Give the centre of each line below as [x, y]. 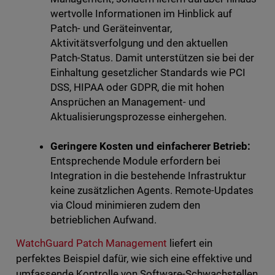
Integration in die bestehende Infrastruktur [148, 176]
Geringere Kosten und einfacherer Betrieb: [150, 146]
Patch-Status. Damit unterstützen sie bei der [152, 58]
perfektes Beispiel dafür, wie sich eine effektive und [134, 259]
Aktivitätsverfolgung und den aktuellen [139, 43]
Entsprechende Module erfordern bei [135, 161]
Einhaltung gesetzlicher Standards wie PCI [148, 73]
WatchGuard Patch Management [91, 243]
